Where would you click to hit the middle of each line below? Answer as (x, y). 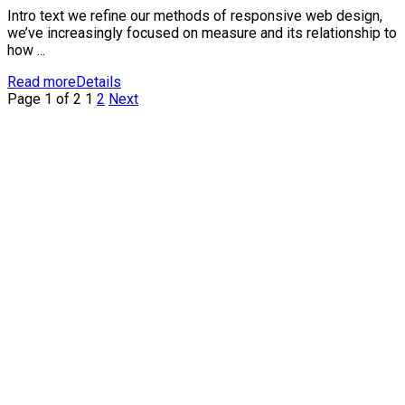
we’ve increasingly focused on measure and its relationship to (202, 33)
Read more (42, 81)
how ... (26, 50)
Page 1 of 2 (44, 99)
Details (99, 81)
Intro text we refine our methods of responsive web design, (195, 15)
